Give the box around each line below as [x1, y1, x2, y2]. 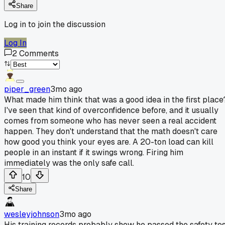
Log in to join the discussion [4, 19, 105, 30]
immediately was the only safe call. [4, 157, 134, 168]
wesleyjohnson [4, 208, 59, 219]
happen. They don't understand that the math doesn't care [4, 126, 217, 137]
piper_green [4, 83, 50, 94]
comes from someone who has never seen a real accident [4, 115, 216, 126]
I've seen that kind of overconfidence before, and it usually [4, 104, 218, 116]
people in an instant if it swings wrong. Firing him [4, 147, 183, 158]
